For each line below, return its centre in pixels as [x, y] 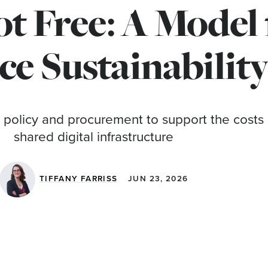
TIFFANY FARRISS [79, 179]
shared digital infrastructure [94, 137]
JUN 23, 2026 [158, 179]
